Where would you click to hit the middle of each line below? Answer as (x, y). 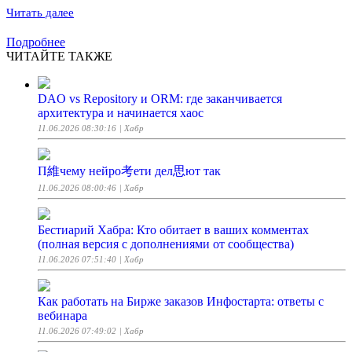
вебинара (62, 316)
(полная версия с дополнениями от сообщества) (166, 244)
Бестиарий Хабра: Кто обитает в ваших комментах (173, 230)
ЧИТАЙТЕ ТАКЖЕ (59, 57)
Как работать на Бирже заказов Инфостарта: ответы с (181, 302)
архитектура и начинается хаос (121, 113)
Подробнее (36, 42)
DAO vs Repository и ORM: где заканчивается (160, 99)
